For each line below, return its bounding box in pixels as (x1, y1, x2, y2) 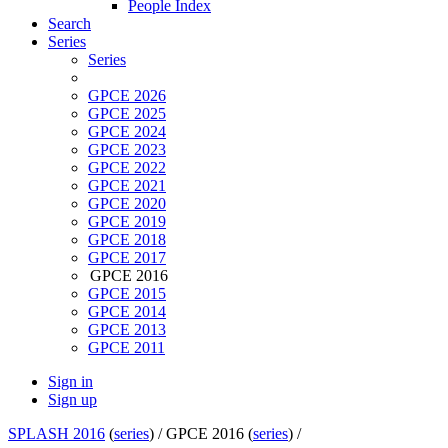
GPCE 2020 (88, 195, 166, 213)
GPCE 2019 (88, 213, 166, 231)
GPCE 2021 (88, 177, 166, 195)
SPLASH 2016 (8, 425, 105, 443)
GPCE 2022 (88, 159, 166, 177)
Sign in (48, 373, 93, 391)
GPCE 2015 (88, 285, 166, 303)
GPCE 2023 (88, 141, 166, 159)
